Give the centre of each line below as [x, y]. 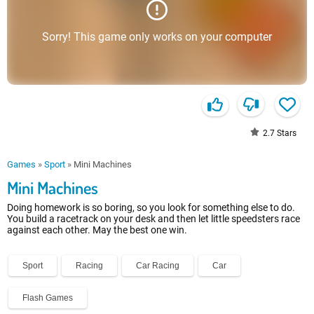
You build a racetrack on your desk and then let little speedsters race [153, 219]
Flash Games [48, 298]
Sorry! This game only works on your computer [157, 36]
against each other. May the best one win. [97, 230]
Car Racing [158, 266]
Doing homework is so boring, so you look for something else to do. [151, 208]
